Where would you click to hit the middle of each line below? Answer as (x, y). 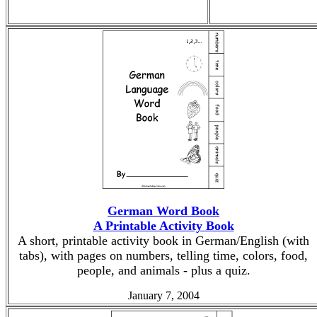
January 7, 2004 (163, 295)
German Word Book (163, 211)
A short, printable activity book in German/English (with (163, 241)
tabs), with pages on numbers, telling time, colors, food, (163, 255)
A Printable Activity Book (163, 226)
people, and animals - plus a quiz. (163, 270)
